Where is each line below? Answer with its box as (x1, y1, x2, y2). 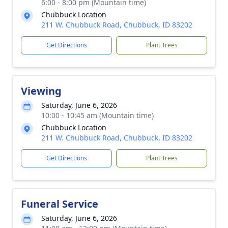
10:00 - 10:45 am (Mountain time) (41, 110, 154, 120)
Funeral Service (21, 197, 98, 211)
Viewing (21, 84, 62, 98)
